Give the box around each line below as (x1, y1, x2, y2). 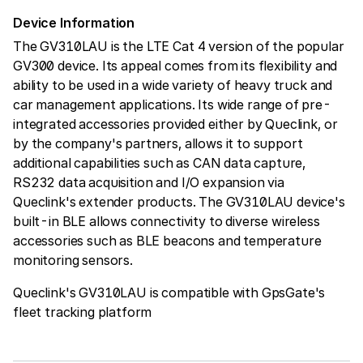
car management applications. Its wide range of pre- (13, 96, 331, 113)
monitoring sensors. (13, 251, 133, 268)
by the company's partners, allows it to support (13, 135, 303, 152)
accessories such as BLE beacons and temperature (13, 232, 322, 249)
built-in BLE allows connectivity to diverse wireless (13, 212, 320, 229)
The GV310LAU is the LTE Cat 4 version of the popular (13, 37, 344, 54)
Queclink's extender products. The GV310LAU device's (13, 193, 345, 210)
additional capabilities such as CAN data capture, (13, 154, 306, 171)
